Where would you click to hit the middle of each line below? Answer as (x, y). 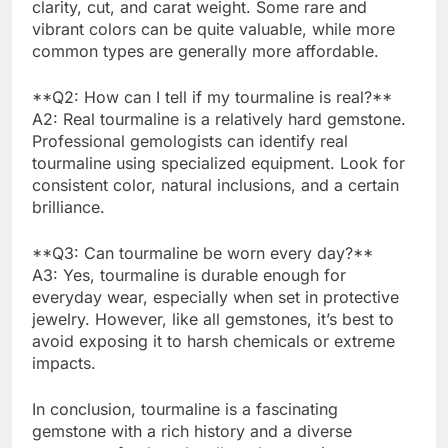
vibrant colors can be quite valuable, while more (213, 28)
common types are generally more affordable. (205, 50)
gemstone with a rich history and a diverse (192, 430)
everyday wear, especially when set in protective (215, 296)
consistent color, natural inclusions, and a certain (215, 184)
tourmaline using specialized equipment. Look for (218, 162)
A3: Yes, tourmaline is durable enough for (189, 274)
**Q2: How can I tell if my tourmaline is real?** (212, 96)
